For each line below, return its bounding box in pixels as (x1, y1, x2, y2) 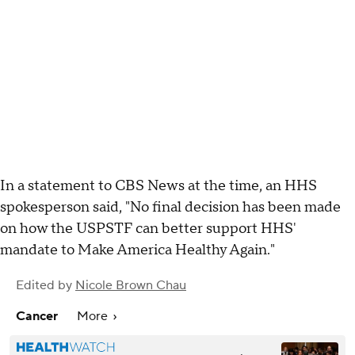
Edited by (16, 277, 75, 293)
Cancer (16, 307, 61, 324)
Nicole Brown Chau (75, 277, 186, 293)
